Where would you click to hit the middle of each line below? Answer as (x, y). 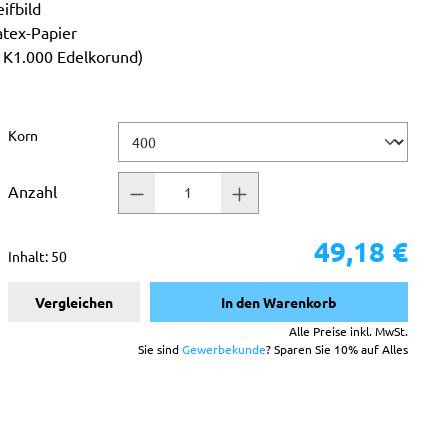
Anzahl (32, 190)
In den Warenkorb (279, 301)
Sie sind (159, 348)
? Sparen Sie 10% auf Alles (336, 348)
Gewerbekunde (223, 348)
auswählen (71, 133)
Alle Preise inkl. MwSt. (348, 330)
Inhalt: (29, 255)
